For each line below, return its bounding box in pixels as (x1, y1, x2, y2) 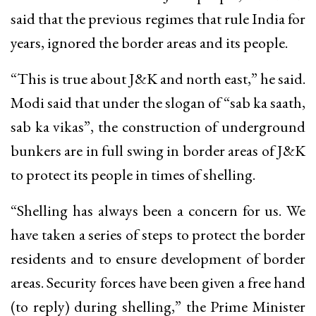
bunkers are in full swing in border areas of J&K (11, 140, 305, 161)
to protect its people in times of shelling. (11, 164, 255, 185)
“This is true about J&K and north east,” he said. (11, 68, 305, 89)
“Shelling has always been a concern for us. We (11, 200, 305, 221)
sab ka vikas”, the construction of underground (11, 116, 305, 137)
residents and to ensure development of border (11, 248, 305, 269)
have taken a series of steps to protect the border (11, 224, 305, 245)
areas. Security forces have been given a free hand (11, 272, 305, 293)
